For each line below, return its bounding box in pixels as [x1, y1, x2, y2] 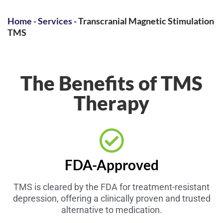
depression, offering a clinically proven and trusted [12, 193, 211, 204]
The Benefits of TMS [20, 71, 203, 95]
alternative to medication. [61, 204, 162, 215]
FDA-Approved [64, 156, 159, 173]
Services [38, 15, 72, 27]
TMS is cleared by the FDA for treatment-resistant [13, 181, 210, 192]
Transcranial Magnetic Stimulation [78, 15, 214, 27]
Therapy [74, 91, 149, 115]
